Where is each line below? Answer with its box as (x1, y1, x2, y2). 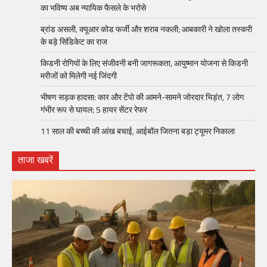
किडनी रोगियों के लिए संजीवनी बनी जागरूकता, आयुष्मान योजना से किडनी (41, 57, 248, 70)
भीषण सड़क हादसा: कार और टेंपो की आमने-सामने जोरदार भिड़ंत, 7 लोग (41, 91, 244, 104)
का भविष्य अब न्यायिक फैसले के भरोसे (41, 1, 146, 14)
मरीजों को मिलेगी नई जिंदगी (41, 69, 117, 82)
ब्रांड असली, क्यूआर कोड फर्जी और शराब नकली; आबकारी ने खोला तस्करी (41, 23, 252, 36)
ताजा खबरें (18, 153, 53, 167)
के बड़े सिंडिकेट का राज (41, 35, 107, 48)
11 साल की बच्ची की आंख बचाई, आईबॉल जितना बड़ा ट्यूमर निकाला (41, 125, 235, 138)
